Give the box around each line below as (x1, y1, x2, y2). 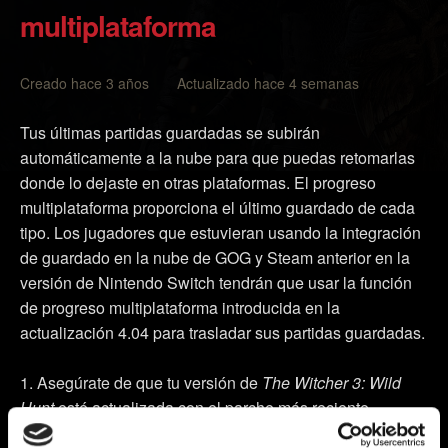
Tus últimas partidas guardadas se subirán (20, 121, 320, 144)
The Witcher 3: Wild (262, 371, 401, 394)
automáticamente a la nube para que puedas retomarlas (20, 146, 415, 169)
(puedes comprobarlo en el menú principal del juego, (20, 421, 393, 444)
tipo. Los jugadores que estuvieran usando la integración (20, 221, 421, 244)
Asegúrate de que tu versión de (37, 371, 262, 394)
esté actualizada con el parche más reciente (54, 396, 369, 419)
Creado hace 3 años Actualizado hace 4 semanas (20, 73, 359, 93)
